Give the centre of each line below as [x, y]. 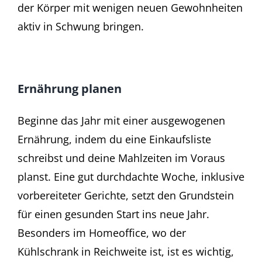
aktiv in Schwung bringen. [81, 26]
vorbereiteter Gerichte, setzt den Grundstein [126, 196]
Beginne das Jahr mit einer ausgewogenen [121, 121]
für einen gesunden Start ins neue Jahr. [113, 214]
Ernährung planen [70, 88]
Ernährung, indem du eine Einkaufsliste [114, 139]
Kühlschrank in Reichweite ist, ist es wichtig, [126, 252]
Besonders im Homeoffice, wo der [102, 233]
